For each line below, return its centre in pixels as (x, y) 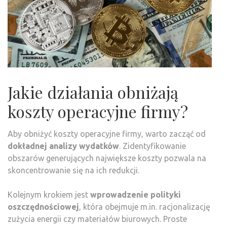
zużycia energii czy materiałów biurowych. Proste (97, 219)
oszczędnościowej (43, 207)
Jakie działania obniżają (93, 92)
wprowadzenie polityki (136, 195)
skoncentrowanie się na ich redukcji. (73, 171)
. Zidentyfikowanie (153, 146)
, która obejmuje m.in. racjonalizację (145, 207)
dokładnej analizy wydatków (63, 146)
